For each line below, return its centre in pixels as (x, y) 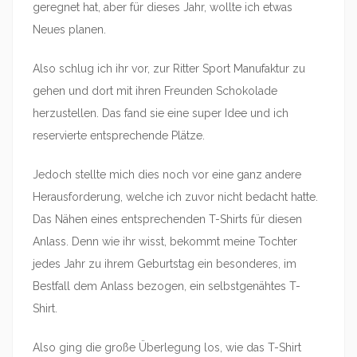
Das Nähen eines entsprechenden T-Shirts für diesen (167, 219)
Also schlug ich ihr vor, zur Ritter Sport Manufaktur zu (169, 69)
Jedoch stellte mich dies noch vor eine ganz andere (167, 175)
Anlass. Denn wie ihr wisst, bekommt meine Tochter (165, 241)
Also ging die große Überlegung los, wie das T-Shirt (167, 347)
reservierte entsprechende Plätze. (119, 135)
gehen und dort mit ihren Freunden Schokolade (155, 91)
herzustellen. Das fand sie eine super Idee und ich (161, 113)
